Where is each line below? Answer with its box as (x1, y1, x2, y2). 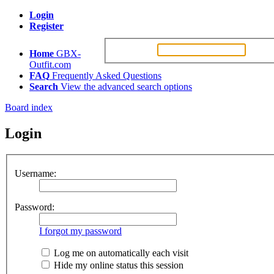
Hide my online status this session (51, 260, 183, 271)
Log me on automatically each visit (51, 248, 188, 259)
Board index (5, 102, 53, 113)
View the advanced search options (61, 81, 192, 92)
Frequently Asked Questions (52, 70, 161, 81)
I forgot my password (39, 226, 122, 237)
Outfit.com (29, 59, 71, 70)
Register (29, 21, 64, 31)
